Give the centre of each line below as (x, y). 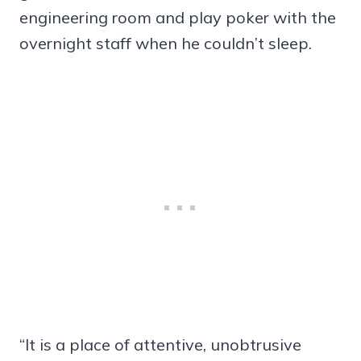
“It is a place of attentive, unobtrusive (160, 345)
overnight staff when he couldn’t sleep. (166, 44)
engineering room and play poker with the (178, 18)
